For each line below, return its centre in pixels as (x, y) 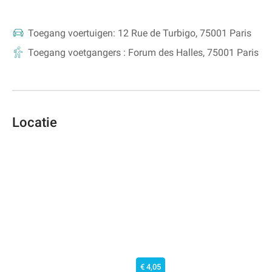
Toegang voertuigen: (72, 33)
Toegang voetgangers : (77, 52)
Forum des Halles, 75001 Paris (193, 52)
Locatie (35, 122)
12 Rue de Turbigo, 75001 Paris (185, 33)
